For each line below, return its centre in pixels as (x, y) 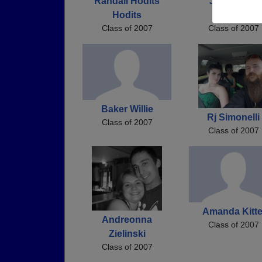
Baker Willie (127, 109)
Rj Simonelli (233, 117)
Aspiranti (233, 15)
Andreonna (127, 219)
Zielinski (127, 233)
